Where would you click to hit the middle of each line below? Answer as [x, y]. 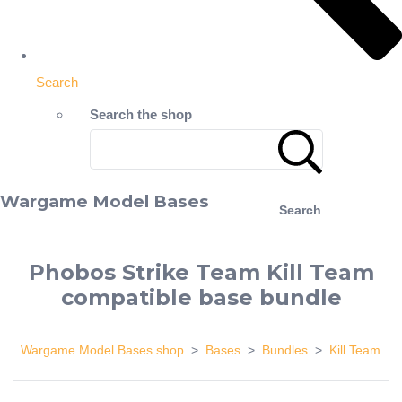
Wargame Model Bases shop [102, 350]
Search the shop [141, 114]
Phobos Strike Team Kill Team [201, 273]
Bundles [285, 350]
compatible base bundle [201, 298]
